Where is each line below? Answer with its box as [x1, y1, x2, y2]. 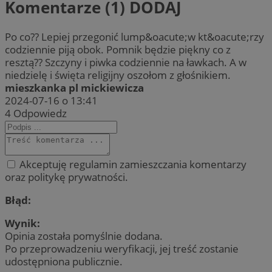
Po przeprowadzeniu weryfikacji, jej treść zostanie [5, 241, 239, 256]
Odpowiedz [13, 106, 67, 120]
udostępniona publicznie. [5, 254, 123, 268]
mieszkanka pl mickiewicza [5, 80, 144, 95]
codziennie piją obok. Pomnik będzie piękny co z [5, 42, 231, 56]
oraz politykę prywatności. [5, 169, 128, 184]
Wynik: [5, 216, 40, 230]
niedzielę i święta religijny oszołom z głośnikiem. [5, 67, 231, 82]
